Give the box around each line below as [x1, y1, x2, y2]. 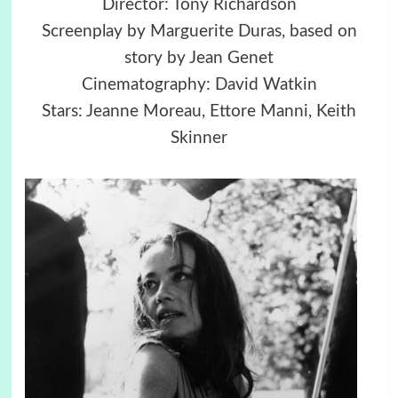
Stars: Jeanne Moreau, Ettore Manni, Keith [42, 103, 356, 121]
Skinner [171, 130, 227, 147]
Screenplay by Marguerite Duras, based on [41, 23, 357, 41]
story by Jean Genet [124, 50, 274, 68]
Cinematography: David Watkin [81, 76, 317, 94]
